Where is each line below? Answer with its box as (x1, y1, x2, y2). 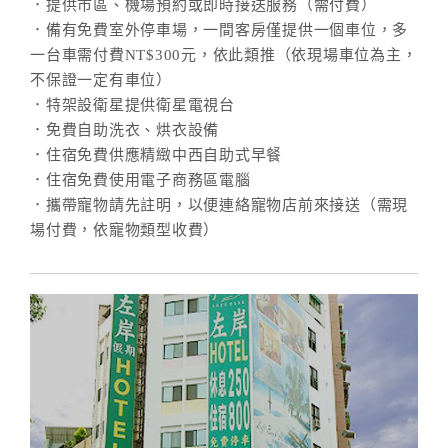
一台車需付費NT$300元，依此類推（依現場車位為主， (30, 47, 418, 63)
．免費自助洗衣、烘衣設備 (30, 122, 219, 138)
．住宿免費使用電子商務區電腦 (30, 172, 251, 188)
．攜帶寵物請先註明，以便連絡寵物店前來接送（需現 (30, 197, 408, 213)
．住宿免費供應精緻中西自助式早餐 (30, 147, 282, 163)
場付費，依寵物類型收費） (30, 222, 219, 238)
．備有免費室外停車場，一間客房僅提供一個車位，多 (30, 22, 408, 38)
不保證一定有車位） (30, 72, 172, 88)
